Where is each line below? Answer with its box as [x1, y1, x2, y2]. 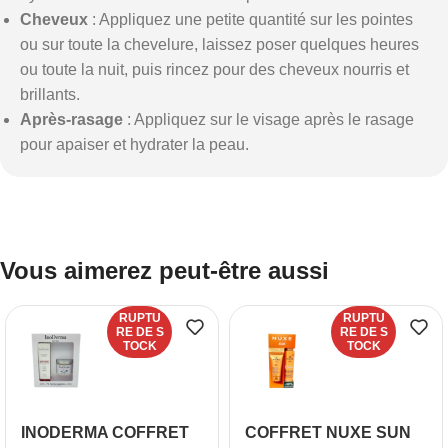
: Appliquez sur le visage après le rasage [123, 111, 414, 128]
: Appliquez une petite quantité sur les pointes [88, 11, 413, 28]
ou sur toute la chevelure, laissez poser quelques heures [20, 36, 419, 53]
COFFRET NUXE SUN [245, 424, 411, 442]
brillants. [20, 86, 80, 103]
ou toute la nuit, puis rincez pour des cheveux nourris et [20, 61, 409, 78]
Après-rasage [20, 111, 123, 128]
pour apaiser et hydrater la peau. [20, 136, 249, 153]
